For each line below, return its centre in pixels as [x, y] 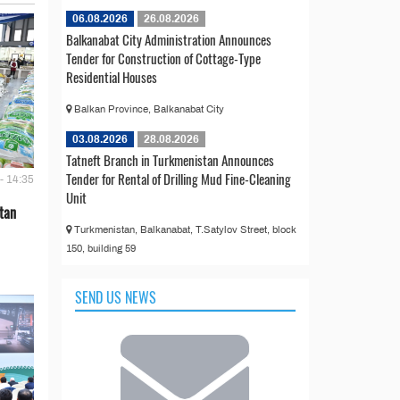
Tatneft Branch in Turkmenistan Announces [170, 159]
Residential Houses [111, 76]
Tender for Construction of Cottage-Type [163, 58]
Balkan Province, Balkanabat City [147, 108]
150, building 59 [100, 248]
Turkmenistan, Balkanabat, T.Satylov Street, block [183, 229]
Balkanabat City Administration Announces [168, 39]
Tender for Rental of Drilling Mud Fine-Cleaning [178, 178]
